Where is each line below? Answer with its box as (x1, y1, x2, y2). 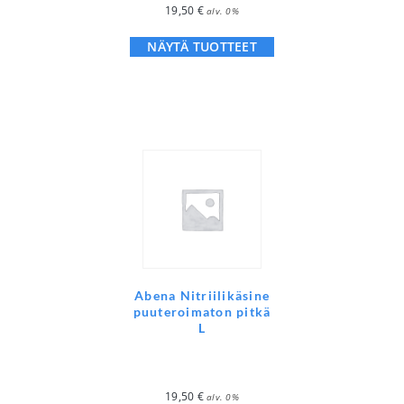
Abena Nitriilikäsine (134, 288, 270, 304)
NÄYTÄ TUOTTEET (147, 38, 257, 56)
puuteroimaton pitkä (133, 304, 271, 320)
